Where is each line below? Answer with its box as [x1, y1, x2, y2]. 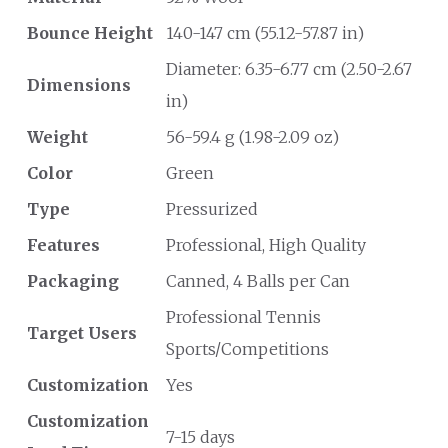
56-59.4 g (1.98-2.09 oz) [166, 127, 339, 147]
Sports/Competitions [166, 339, 329, 359]
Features [27, 235, 100, 255]
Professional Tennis [166, 307, 321, 327]
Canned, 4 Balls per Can [166, 271, 350, 291]
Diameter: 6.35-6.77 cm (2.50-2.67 [166, 59, 412, 79]
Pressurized [166, 199, 258, 219]
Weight [27, 127, 88, 147]
